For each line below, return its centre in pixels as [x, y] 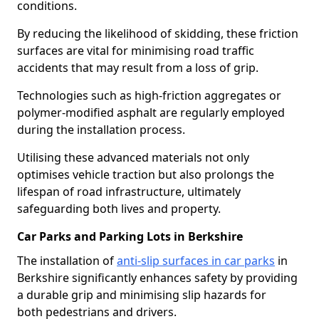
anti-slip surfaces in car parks [196, 261]
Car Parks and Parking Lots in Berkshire [130, 236]
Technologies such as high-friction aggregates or [149, 95]
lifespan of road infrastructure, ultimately [129, 192]
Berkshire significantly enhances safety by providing [157, 278]
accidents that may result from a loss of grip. [138, 68]
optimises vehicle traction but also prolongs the [146, 174]
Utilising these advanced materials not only [133, 157]
